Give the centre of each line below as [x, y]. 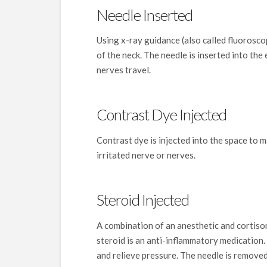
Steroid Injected [143, 200]
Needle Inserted [145, 15]
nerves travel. [124, 70]
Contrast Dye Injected [162, 115]
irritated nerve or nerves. [146, 155]
